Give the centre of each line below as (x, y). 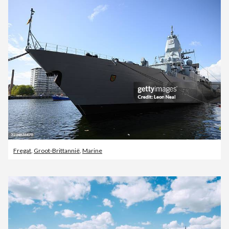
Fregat (22, 150)
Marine (92, 150)
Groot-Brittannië (57, 150)
